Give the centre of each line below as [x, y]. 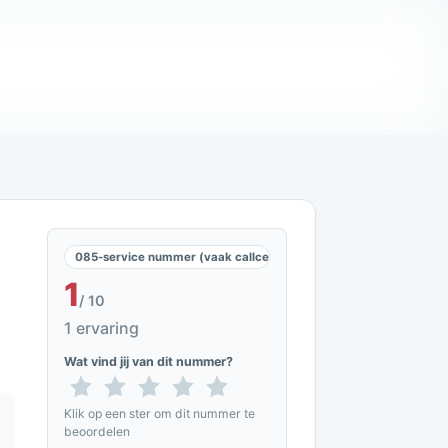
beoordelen [97, 431]
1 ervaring [101, 328]
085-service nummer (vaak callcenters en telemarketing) [238, 257]
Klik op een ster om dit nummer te [159, 413]
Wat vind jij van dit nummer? [148, 361]
